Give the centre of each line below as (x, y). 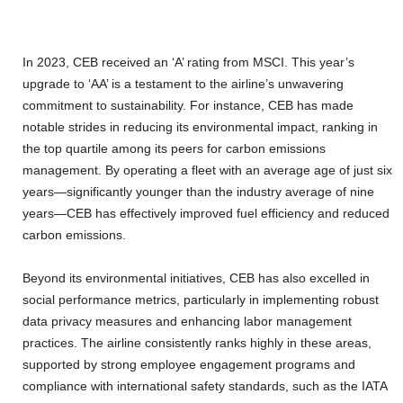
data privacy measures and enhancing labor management (187, 322)
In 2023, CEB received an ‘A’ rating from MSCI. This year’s (188, 63)
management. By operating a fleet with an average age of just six (207, 170)
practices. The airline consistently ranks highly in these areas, (197, 343)
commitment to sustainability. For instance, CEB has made (188, 106)
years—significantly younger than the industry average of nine (198, 192)
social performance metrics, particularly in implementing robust (201, 300)
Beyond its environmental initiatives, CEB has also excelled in (196, 278)
